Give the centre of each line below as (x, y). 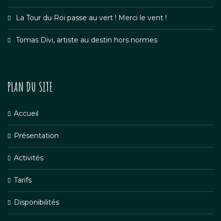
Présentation (36, 136)
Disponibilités (37, 202)
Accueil (26, 113)
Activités (29, 158)
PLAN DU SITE (30, 87)
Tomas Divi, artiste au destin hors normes (87, 40)
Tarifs (23, 180)
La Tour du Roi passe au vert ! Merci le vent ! (91, 18)
